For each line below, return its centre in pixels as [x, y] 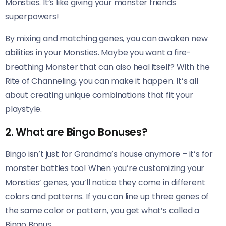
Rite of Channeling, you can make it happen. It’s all [102, 81]
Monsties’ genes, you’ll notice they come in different [105, 182]
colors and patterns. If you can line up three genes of [107, 196]
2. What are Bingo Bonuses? [76, 132]
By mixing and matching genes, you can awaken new [106, 38]
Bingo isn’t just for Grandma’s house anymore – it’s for [109, 154]
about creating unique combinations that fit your [99, 95]
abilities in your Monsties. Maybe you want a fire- [98, 52]
